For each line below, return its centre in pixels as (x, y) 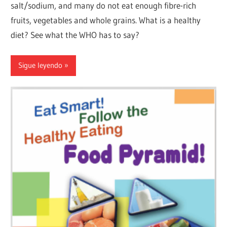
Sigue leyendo (41, 65)
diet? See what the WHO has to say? (75, 35)
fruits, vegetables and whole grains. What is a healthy (106, 20)
